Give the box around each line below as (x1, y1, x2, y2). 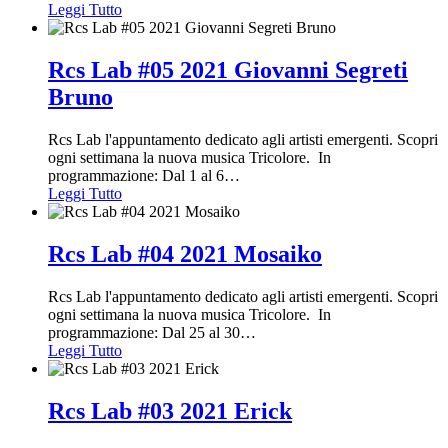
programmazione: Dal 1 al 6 (48, 166, 224, 184)
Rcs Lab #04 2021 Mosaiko (48, 240, 322, 267)
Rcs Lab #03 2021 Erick (48, 397, 292, 424)
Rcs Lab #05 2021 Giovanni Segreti (48, 56, 408, 83)
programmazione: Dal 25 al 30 (48, 323, 240, 341)
